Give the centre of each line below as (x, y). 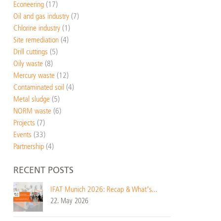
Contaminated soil (38, 87)
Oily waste (28, 63)
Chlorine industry (37, 28)
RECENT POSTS (43, 170)
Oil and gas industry (41, 16)
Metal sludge (31, 99)
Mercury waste (34, 75)
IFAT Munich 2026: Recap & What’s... (104, 189)
